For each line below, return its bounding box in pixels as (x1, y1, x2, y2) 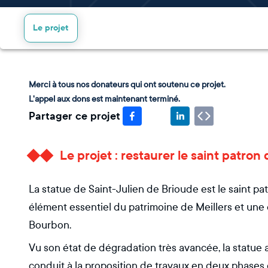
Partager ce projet (29, 109, 120, 123)
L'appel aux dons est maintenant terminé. (29, 94, 180, 104)
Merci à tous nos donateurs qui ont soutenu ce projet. (29, 80, 226, 90)
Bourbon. (29, 219, 71, 232)
